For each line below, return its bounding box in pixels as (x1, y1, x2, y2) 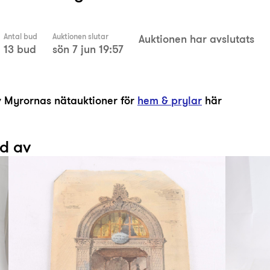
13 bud (4, 41, 36, 57)
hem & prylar (137, 92, 202, 108)
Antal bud (4, 31, 37, 42)
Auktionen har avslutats (139, 31, 254, 47)
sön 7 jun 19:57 (52, 41, 124, 57)
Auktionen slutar (52, 31, 108, 42)
